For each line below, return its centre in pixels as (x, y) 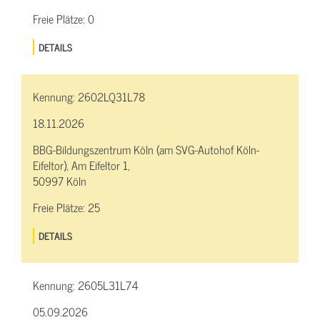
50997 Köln (60, 181)
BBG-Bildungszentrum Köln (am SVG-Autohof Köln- (146, 150)
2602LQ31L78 (111, 97)
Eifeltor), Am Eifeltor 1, (81, 165)
